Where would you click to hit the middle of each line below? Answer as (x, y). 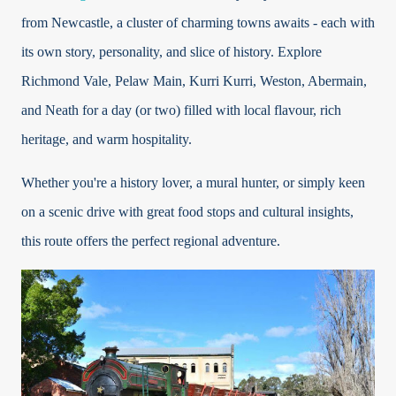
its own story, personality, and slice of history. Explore (171, 52)
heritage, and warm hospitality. (107, 140)
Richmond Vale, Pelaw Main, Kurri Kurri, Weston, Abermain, (194, 81)
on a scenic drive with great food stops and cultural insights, (187, 212)
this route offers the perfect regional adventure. (151, 241)
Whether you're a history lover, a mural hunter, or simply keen (193, 183)
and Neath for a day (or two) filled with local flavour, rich (181, 110)
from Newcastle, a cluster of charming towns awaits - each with (198, 23)
